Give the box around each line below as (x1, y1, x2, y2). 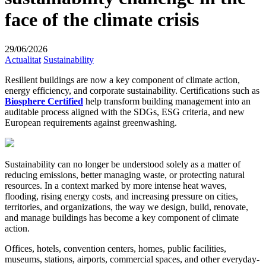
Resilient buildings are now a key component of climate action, (5, 74, 240, 85)
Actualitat (5, 54, 41, 65)
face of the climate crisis (5, 9, 199, 31)
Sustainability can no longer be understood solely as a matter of (5, 159, 240, 169)
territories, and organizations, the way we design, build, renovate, (5, 201, 248, 212)
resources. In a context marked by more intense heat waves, (5, 180, 227, 191)
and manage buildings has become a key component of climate (5, 212, 239, 223)
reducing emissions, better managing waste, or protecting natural (5, 169, 245, 180)
